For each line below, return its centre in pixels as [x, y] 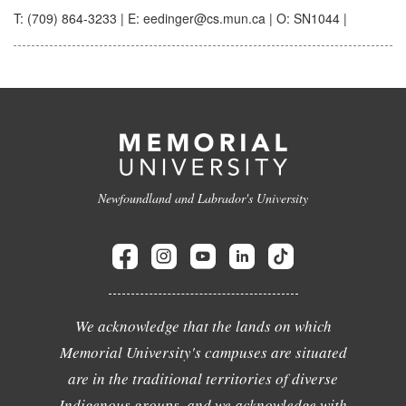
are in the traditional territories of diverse [203, 378]
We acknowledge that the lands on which [203, 326]
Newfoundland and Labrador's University [203, 198]
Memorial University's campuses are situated [203, 352]
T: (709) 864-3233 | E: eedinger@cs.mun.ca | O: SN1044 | [180, 18]
